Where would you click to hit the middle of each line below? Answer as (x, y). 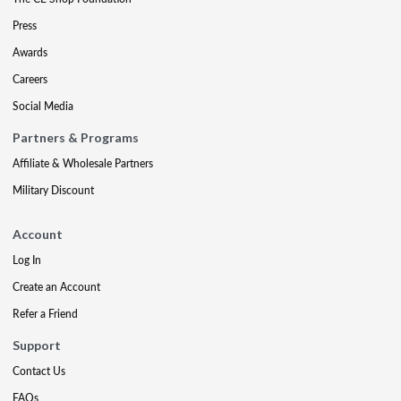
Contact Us (39, 371)
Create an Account (56, 287)
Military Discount (53, 190)
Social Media (43, 106)
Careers (30, 79)
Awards (30, 52)
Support (37, 345)
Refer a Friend (45, 314)
